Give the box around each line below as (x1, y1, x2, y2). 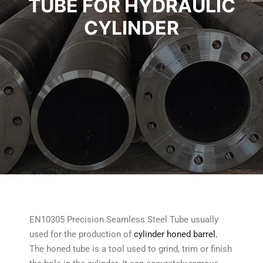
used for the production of (29, 229, 134, 240)
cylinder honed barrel (134, 229, 215, 240)
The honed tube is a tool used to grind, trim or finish (29, 244, 232, 254)
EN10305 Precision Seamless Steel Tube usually (29, 214, 218, 225)
